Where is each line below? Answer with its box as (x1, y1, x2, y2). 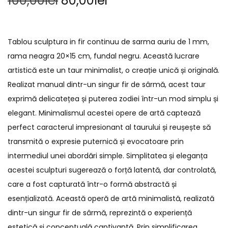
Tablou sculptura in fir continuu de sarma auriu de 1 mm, (8, 37, 209, 47)
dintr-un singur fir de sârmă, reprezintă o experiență (8, 208, 192, 218)
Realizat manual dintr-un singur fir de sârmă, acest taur (8, 79, 206, 90)
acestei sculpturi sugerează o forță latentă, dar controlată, (8, 165, 216, 175)
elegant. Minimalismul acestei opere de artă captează (8, 108, 201, 118)
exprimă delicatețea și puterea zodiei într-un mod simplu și (8, 94, 218, 104)
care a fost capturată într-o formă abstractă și (8, 179, 177, 189)
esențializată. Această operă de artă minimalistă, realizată (8, 193, 214, 204)
